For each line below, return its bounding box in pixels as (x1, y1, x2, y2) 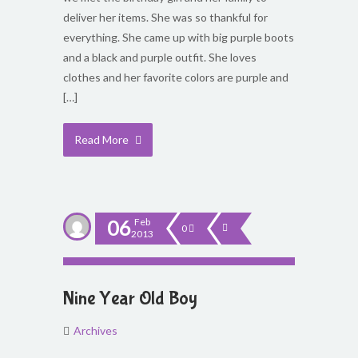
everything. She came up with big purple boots (63, 30, 294, 44)
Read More (74, 133, 131, 146)
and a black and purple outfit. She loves (63, 50, 257, 64)
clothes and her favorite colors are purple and (63, 70, 288, 84)
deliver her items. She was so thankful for (63, 10, 268, 24)
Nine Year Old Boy (63, 288, 197, 309)
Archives (74, 324, 117, 337)
